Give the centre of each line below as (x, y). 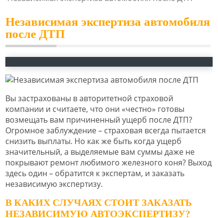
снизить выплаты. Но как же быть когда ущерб (93, 141)
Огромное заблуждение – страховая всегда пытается (106, 130)
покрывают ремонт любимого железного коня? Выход (109, 162)
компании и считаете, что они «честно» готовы (95, 109)
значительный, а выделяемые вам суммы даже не (100, 152)
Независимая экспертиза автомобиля (108, 21)
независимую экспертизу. (54, 184)
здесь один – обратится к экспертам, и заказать (95, 173)
